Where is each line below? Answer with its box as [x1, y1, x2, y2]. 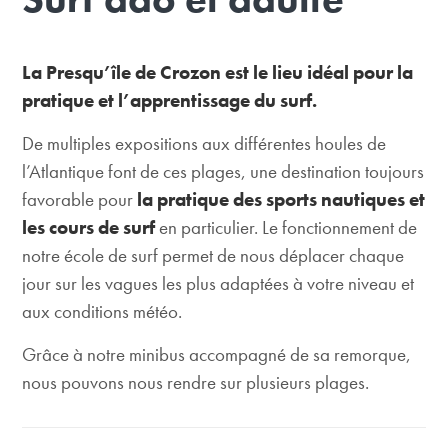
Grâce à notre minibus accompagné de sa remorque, [22, 342, 412, 367]
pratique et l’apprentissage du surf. [22, 88, 318, 113]
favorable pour [22, 187, 138, 212]
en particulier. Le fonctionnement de [155, 215, 418, 240]
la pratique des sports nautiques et [137, 187, 426, 212]
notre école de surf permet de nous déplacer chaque [22, 243, 405, 268]
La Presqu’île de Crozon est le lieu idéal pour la [22, 60, 414, 85]
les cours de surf [22, 215, 156, 240]
